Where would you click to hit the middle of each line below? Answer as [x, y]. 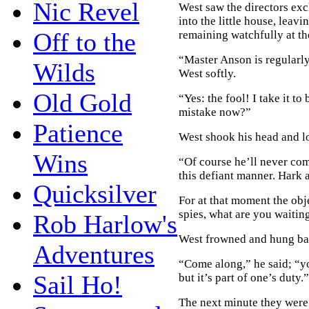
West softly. [207, 73]
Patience [78, 133]
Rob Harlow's [105, 224]
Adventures [94, 254]
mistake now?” [215, 112]
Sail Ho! [78, 285]
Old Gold [82, 102]
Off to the [84, 42]
